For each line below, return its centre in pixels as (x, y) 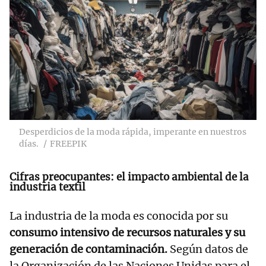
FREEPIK (68, 144)
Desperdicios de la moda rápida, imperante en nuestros (133, 132)
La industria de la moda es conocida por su (119, 216)
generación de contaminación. (88, 249)
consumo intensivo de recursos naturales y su (127, 233)
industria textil (47, 187)
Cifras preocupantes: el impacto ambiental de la (129, 177)
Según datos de (208, 249)
